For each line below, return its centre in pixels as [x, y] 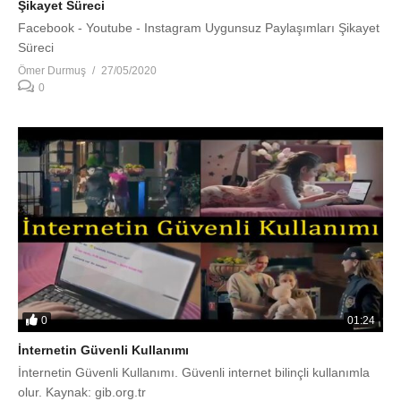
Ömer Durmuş [52, 70]
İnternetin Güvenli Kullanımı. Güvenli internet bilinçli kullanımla [194, 373]
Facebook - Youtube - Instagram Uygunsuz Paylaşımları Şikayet [199, 27]
